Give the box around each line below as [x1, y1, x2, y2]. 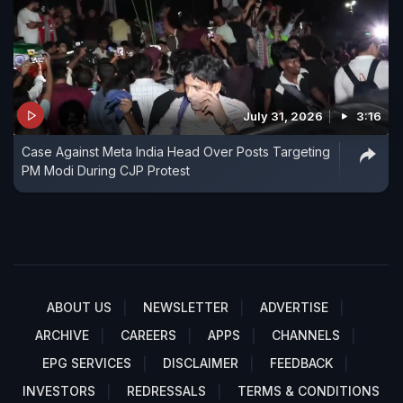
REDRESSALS [127, 383, 206, 399]
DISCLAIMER [163, 355, 238, 372]
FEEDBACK [270, 355, 333, 372]
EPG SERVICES [42, 355, 131, 372]
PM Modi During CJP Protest [22, 163, 190, 179]
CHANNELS [272, 327, 340, 344]
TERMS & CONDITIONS [237, 383, 380, 399]
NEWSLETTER [143, 300, 228, 316]
